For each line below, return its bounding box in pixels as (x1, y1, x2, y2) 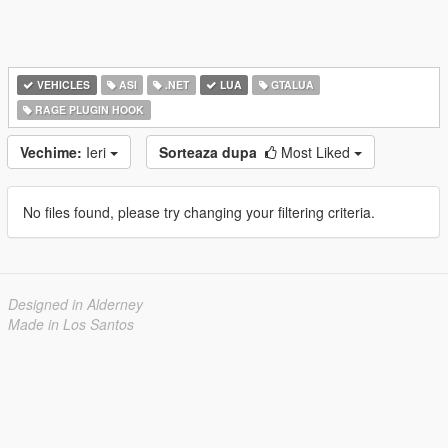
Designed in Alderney (8, 294, 143, 314)
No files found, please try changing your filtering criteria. (23, 202, 375, 222)
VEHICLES (34, 77, 91, 92)
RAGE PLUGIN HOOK (32, 102, 145, 117)
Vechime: (20, 142, 82, 162)
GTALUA (267, 77, 314, 92)
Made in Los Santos (8, 314, 134, 334)
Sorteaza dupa (159, 142, 257, 162)
